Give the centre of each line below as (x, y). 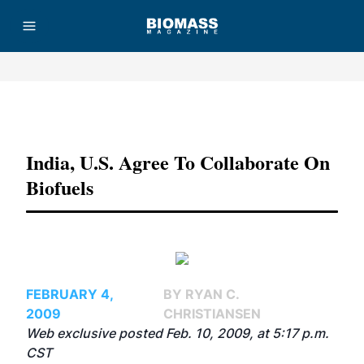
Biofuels (60, 187)
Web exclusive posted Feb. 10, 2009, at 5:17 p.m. (178, 333)
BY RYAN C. (201, 294)
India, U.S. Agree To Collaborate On (178, 162)
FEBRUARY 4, (69, 294)
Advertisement (182, 113)
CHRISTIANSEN (212, 314)
